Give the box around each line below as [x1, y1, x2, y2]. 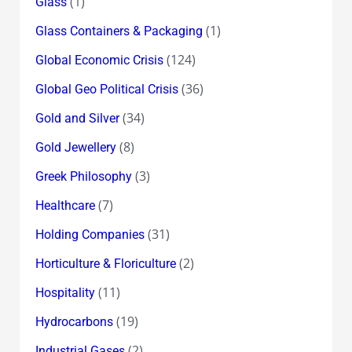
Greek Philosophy [35, 168, 132, 184]
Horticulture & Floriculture [35, 255, 176, 271]
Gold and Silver [35, 110, 119, 126]
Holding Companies [35, 226, 145, 242]
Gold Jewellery [35, 139, 116, 155]
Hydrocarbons [35, 313, 113, 329]
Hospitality [35, 284, 95, 300]
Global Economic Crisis [35, 52, 163, 68]
